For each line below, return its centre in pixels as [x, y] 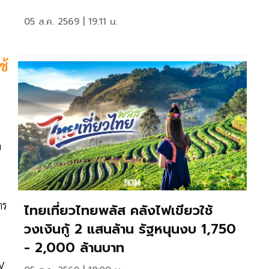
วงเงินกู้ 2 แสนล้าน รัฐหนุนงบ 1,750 [130, 229]
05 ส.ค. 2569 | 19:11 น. [71, 21]
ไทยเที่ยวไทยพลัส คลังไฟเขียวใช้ [118, 210]
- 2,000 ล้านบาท [74, 247]
